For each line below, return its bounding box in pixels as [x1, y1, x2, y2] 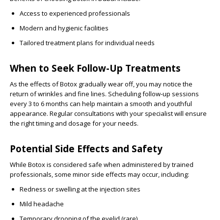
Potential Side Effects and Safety [10, 142, 163, 155]
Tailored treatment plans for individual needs [20, 38, 155, 47]
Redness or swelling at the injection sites [20, 185, 140, 193]
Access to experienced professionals [20, 9, 130, 18]
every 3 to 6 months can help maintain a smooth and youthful [10, 99, 192, 108]
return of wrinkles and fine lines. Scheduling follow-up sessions [10, 89, 199, 98]
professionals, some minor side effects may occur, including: [10, 170, 189, 179]
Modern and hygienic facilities [20, 24, 109, 32]
